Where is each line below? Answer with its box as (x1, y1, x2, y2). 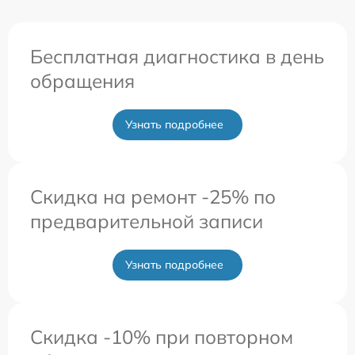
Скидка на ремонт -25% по (30, 185, 276, 209)
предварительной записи (30, 209, 263, 234)
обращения (30, 69, 135, 94)
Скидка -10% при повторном (30, 325, 293, 349)
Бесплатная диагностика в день (30, 44, 324, 69)
